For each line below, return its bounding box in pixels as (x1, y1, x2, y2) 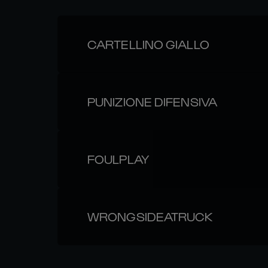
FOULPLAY (87, 152, 149, 166)
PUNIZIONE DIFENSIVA (87, 95, 217, 109)
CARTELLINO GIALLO (87, 37, 209, 51)
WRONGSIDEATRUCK (87, 209, 213, 224)
